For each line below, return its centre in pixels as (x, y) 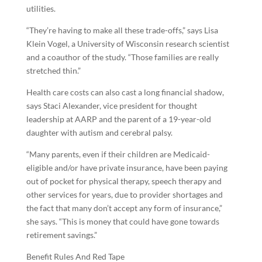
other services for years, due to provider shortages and (124, 194)
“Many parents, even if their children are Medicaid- (118, 154)
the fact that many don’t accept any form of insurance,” (124, 208)
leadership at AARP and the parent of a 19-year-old (118, 119)
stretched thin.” (53, 70)
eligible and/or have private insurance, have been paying (127, 168)
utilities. (41, 8)
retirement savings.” (61, 235)
